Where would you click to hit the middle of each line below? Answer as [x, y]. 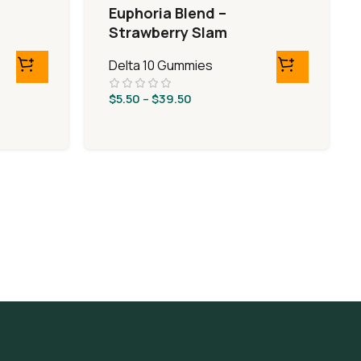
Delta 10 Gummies [161, 65]
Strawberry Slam [168, 32]
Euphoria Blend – [168, 13]
